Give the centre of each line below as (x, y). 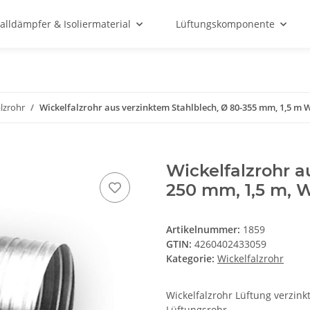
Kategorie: (192, 259)
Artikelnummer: (204, 230)
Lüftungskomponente (225, 24)
